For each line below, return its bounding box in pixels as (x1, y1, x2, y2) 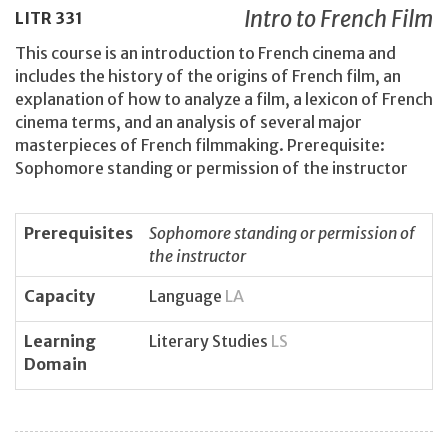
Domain (24, 353, 87, 374)
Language (149, 285, 225, 306)
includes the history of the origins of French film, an (15, 66, 401, 87)
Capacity (24, 285, 95, 306)
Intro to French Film (244, 4, 433, 33)
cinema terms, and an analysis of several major (15, 112, 362, 133)
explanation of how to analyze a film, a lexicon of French (15, 89, 433, 110)
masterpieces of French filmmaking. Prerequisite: (15, 135, 385, 156)
